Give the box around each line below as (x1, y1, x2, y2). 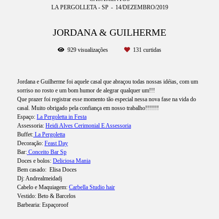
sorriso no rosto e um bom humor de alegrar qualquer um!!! (17, 87, 155, 94)
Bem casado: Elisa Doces (17, 166, 77, 173)
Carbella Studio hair (69, 183, 115, 191)
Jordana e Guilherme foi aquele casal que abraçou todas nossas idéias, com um (17, 78, 198, 85)
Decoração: (17, 139, 44, 147)
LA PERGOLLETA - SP (51, 3, 109, 11)
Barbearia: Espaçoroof (17, 201, 68, 208)
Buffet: (17, 131, 33, 138)
